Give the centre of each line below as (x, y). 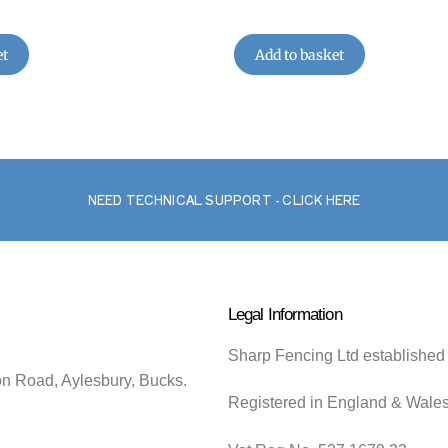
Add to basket (299, 54)
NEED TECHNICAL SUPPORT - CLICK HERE (224, 199)
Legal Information (284, 313)
